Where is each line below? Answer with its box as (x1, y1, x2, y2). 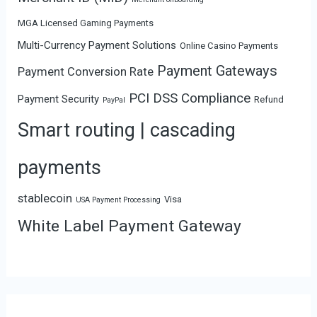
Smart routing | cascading (18, 118, 236, 142)
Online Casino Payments (180, 40, 279, 51)
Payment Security (18, 92, 100, 105)
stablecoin (18, 191, 73, 205)
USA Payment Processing (76, 195, 161, 204)
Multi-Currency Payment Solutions (18, 38, 177, 52)
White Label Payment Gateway (18, 216, 242, 236)
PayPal (103, 95, 126, 105)
